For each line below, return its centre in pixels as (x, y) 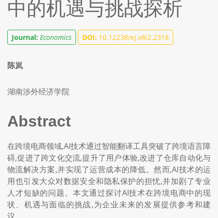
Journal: (25, 37)
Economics (56, 37)
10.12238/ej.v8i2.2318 (133, 37)
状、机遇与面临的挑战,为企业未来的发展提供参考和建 (109, 204)
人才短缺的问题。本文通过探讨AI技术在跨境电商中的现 (109, 193)
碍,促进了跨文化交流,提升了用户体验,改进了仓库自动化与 (109, 158)
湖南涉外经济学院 (38, 91)
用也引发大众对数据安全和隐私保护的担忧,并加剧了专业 (109, 181)
